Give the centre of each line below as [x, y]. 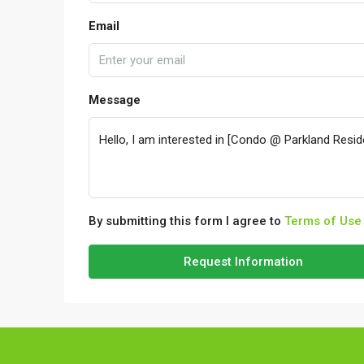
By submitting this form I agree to [186, 221]
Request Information [244, 262]
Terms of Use [323, 221]
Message [115, 100]
